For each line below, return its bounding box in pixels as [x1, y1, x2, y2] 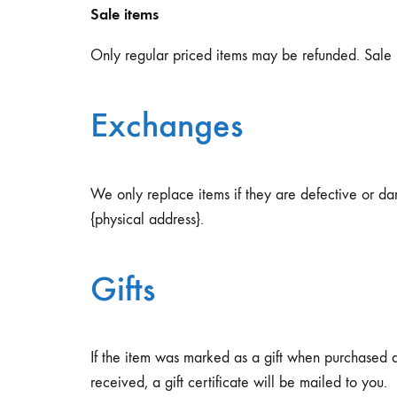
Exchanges [90, 104, 243, 147]
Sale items [90, 4, 159, 25]
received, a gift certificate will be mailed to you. [90, 372, 387, 392]
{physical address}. [90, 209, 204, 229]
